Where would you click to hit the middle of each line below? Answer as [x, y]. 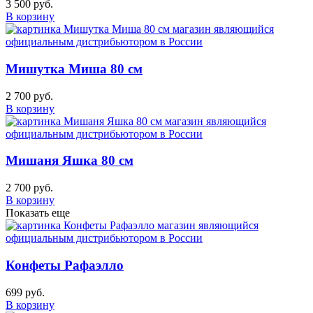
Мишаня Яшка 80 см [70, 161]
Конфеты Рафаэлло [65, 265]
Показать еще [38, 213]
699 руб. [25, 292]
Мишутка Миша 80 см [74, 68]
